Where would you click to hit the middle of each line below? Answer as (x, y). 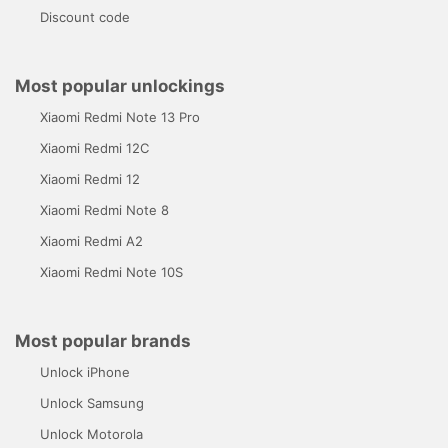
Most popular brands (103, 341)
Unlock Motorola (91, 434)
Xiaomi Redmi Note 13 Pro (120, 117)
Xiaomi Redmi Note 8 (104, 210)
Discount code (85, 17)
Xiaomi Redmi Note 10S (111, 272)
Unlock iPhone (85, 372)
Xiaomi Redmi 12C (94, 148)
